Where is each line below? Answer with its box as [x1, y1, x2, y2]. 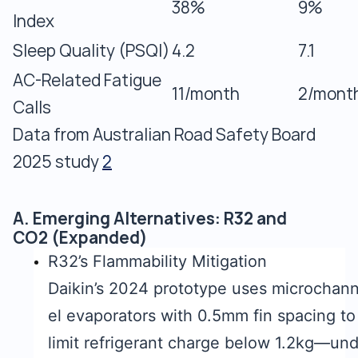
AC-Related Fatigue [13, 70, 161, 90]
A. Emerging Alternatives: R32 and [13, 208, 287, 229]
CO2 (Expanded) [13, 227, 148, 249]
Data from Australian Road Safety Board [13, 125, 316, 145]
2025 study [13, 152, 102, 172]
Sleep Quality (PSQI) [13, 41, 170, 61]
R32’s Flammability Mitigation [48, 252, 267, 271]
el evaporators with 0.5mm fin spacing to [48, 306, 356, 325]
